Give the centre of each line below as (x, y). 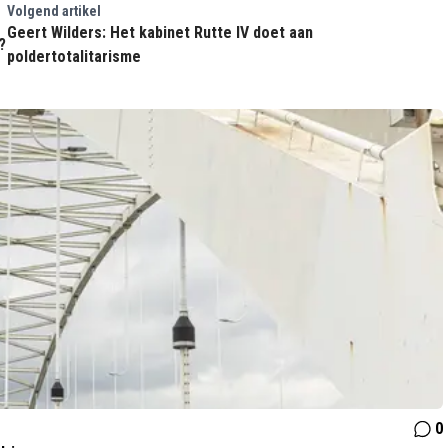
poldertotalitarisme (73, 56)
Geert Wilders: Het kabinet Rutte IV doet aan (159, 32)
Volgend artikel (53, 11)
